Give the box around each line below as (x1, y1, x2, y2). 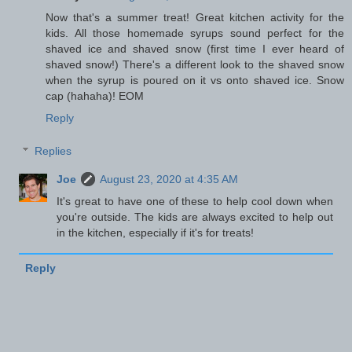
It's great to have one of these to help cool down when (57, 194, 333, 207)
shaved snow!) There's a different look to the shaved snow (46, 58, 344, 71)
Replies (35, 144, 72, 157)
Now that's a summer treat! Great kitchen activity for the (46, 11, 344, 24)
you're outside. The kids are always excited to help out (57, 210, 333, 223)
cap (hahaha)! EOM (46, 90, 144, 103)
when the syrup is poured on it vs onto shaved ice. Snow (46, 74, 344, 87)
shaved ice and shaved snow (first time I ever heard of (46, 42, 344, 56)
